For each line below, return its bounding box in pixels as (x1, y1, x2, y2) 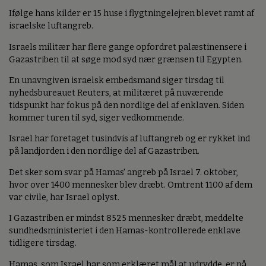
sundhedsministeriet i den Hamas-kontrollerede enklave (9, 226, 240, 236)
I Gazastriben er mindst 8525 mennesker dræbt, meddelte (9, 213, 243, 224)
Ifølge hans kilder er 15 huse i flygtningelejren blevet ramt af (9, 8, 254, 19)
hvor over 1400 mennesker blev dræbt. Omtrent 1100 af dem (9, 179, 252, 190)
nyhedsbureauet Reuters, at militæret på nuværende (9, 88, 223, 99)
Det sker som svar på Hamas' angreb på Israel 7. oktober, (9, 167, 238, 178)
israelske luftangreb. (9, 21, 93, 31)
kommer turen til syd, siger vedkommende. (9, 113, 184, 123)
